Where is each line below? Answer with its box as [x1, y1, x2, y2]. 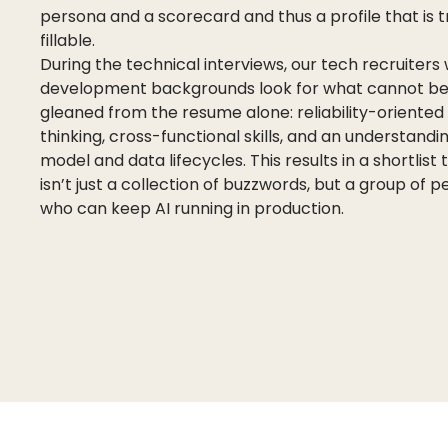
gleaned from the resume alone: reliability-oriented [40, 100, 444, 124]
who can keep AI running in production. [40, 196, 344, 220]
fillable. [40, 28, 95, 52]
